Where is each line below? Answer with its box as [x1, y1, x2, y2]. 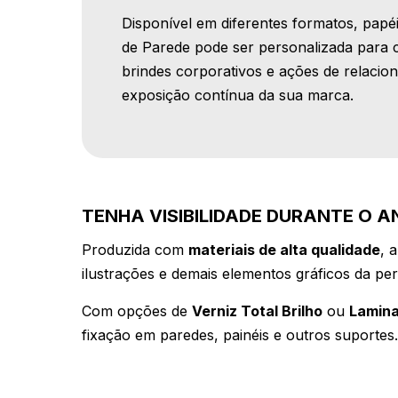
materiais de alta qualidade [188, 241, 380, 259]
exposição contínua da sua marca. [122, 86, 354, 105]
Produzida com [82, 241, 188, 259]
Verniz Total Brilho [192, 302, 322, 321]
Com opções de [82, 302, 192, 321]
